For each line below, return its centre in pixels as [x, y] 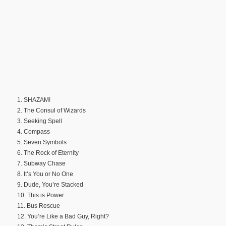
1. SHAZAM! [34, 100]
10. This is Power [41, 195]
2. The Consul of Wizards [51, 110]
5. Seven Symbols [42, 142]
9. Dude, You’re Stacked [50, 184]
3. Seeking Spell [40, 121]
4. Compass [34, 131]
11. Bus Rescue [39, 206]
